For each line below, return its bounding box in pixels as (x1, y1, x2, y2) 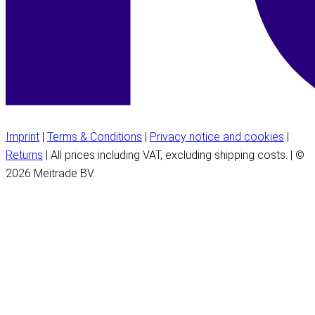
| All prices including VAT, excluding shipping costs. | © (43, 148, 304, 162)
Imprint (6, 129, 39, 143)
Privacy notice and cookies (150, 129, 284, 143)
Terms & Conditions (47, 129, 142, 143)
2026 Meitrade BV (6, 166, 94, 180)
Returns (6, 148, 43, 162)
